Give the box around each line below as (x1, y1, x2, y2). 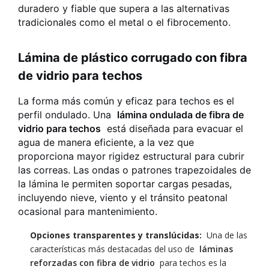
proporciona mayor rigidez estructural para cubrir (18, 150, 244, 162)
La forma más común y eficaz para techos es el (18, 95, 234, 107)
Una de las (202, 229, 247, 241)
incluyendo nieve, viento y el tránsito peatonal (18, 192, 228, 204)
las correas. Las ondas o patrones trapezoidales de (18, 164, 251, 176)
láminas (197, 243, 233, 255)
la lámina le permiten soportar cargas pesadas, (18, 178, 232, 190)
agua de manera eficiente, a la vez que (18, 136, 194, 148)
